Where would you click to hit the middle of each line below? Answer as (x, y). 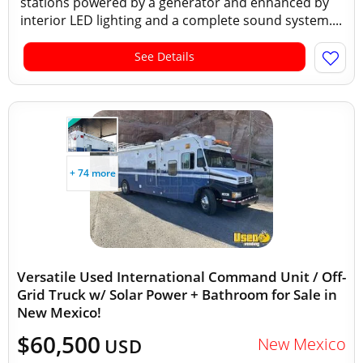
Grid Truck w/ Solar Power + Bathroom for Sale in (177, 295)
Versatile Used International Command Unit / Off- (181, 277)
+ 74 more (92, 173)
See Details (164, 56)
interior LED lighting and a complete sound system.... (181, 20)
